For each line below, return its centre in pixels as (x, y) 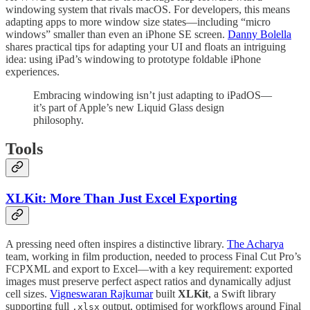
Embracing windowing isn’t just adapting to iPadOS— (153, 95)
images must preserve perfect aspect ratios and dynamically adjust (148, 282)
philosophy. (58, 120)
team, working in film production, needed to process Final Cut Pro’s (153, 257)
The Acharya (255, 244)
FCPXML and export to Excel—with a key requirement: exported (149, 269)
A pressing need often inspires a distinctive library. (116, 244)
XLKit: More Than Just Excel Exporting (121, 199)
